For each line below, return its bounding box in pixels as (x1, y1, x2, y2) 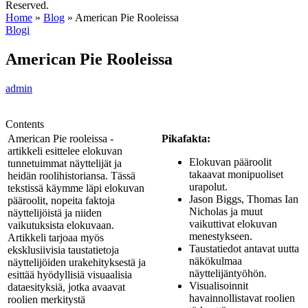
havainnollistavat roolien (189, 291, 295, 304)
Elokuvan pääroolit (189, 155, 272, 168)
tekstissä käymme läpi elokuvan (8, 181, 144, 194)
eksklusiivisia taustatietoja (8, 243, 119, 256)
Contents (5, 118, 44, 130)
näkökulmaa (189, 254, 242, 267)
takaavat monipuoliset (189, 168, 283, 180)
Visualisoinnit (189, 279, 248, 291)
